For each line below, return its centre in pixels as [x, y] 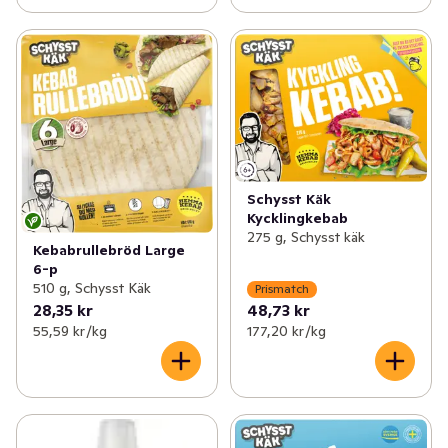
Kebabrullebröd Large [109, 249]
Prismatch [281, 289]
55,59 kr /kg [70, 330]
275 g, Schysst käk [305, 236]
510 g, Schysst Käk [92, 287]
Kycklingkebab [297, 217]
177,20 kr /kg [286, 330]
